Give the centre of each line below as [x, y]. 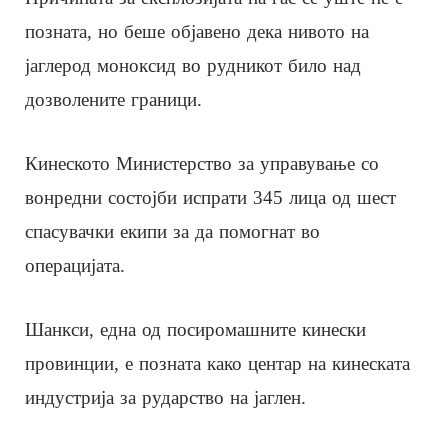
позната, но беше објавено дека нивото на [197, 31]
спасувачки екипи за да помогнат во [172, 231]
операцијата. [75, 265]
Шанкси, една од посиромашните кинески [195, 329]
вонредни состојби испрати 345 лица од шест [210, 197]
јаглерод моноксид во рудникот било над [193, 65]
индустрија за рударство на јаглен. [165, 397]
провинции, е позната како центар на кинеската [217, 363]
